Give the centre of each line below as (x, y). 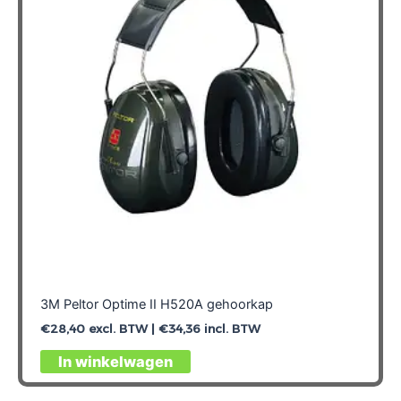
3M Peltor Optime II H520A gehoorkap (156, 304)
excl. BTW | (121, 328)
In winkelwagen (115, 361)
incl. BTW (230, 328)
